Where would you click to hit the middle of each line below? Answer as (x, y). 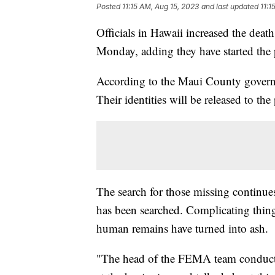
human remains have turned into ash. (184, 228)
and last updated (230, 7)
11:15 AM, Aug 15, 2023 (161, 7)
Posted (109, 7)
